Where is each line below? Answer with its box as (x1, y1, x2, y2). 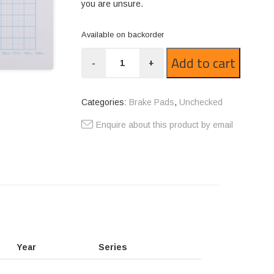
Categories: (81, 97, 129, 107)
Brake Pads (128, 97, 174, 107)
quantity (80, 76, 117, 86)
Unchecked (179, 97, 223, 107)
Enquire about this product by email (95, 120, 233, 130)
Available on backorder (81, 30, 164, 39)
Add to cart (171, 52, 235, 73)
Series (98, 242, 127, 253)
